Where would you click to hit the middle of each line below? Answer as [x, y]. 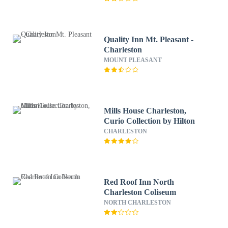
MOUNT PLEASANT [133, 60]
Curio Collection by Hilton [150, 121]
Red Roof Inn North [139, 182]
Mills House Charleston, [145, 111]
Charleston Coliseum [140, 192]
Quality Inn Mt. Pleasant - [149, 39]
